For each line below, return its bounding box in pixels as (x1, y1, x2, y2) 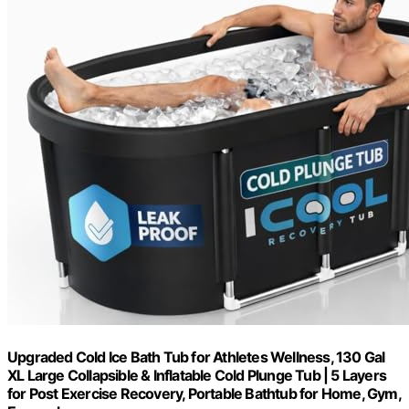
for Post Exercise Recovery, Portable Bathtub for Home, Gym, (7, 383, 401, 403)
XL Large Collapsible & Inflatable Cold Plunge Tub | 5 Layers (7, 365, 387, 384)
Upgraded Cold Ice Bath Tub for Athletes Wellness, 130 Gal (7, 347, 385, 366)
